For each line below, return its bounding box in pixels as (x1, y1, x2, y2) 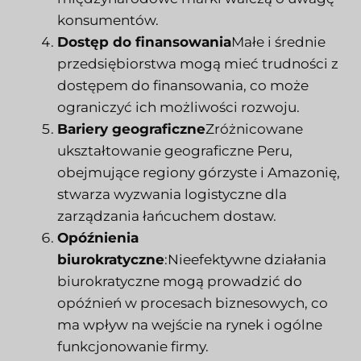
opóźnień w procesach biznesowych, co (57, 295, 328, 312)
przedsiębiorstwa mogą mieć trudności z (57, 56, 338, 73)
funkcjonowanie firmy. (57, 338, 209, 355)
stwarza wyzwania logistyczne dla (57, 186, 287, 203)
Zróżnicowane (205, 121, 303, 138)
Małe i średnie (231, 34, 326, 51)
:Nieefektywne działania (164, 251, 326, 268)
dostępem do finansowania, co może (57, 77, 309, 94)
